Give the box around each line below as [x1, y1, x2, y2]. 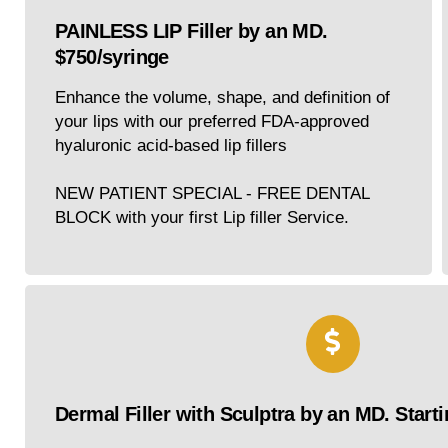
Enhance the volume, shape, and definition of [55, 88, 390, 108]
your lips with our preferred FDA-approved [55, 112, 369, 132]
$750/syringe [55, 46, 169, 69]
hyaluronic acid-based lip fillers [55, 136, 287, 156]
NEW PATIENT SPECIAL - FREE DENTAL [55, 184, 369, 204]
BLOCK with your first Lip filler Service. [55, 208, 349, 228]
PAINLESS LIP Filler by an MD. [55, 20, 328, 43]
